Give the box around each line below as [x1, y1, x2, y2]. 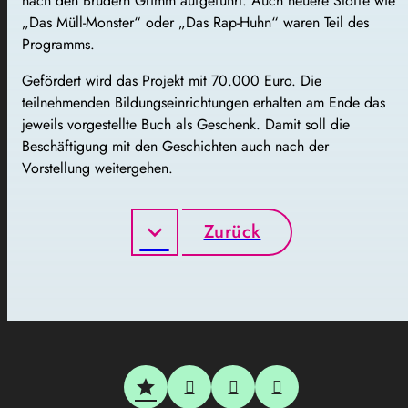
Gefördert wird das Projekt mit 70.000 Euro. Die [22, 70, 321, 92]
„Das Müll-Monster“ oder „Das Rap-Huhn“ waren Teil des [22, 12, 369, 34]
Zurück [203, 219, 261, 246]
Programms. [22, 34, 95, 56]
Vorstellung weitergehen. [22, 158, 173, 179]
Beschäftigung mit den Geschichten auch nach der [22, 136, 329, 158]
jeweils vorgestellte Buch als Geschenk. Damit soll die [22, 114, 350, 136]
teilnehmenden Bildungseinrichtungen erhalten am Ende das [22, 92, 385, 114]
